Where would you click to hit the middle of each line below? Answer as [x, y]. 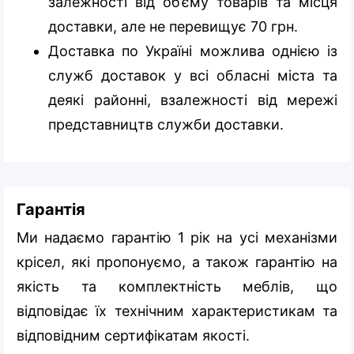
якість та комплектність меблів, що [177, 286]
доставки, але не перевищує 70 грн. [173, 26]
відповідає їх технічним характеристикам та [177, 311]
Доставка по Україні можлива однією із [193, 51]
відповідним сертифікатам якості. [135, 335]
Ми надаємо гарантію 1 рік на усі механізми [177, 237]
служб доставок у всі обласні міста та [193, 75]
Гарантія [51, 209]
